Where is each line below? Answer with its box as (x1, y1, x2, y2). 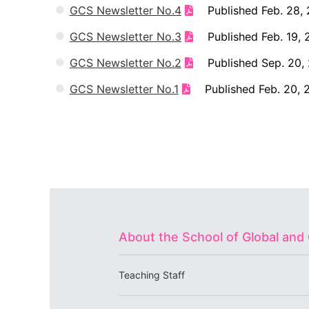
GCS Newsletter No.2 (69, 56, 181, 70)
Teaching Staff (119, 269, 185, 281)
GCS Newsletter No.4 (69, 3, 181, 17)
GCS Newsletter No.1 (69, 82, 179, 96)
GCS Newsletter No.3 (69, 30, 181, 43)
